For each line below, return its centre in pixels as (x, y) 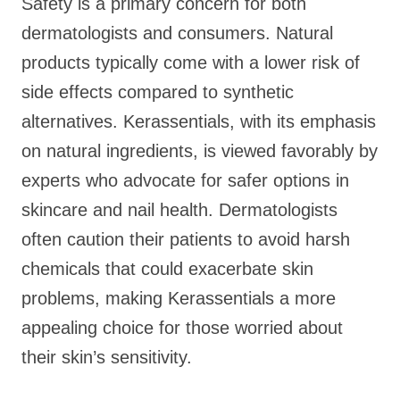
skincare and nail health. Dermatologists (179, 210)
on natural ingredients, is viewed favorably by (200, 151)
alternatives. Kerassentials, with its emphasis (199, 121)
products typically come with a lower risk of (191, 62)
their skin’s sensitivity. (107, 357)
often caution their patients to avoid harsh (186, 239)
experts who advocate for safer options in (185, 180)
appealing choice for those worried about (182, 328)
